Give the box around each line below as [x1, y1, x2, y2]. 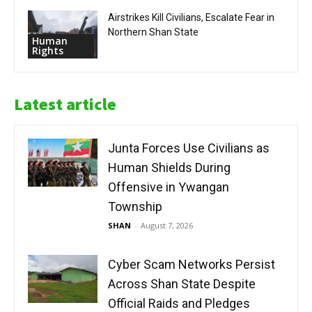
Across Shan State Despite [108, 276, 256, 292]
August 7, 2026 [141, 220, 193, 231]
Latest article [14, 93, 116, 116]
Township [108, 199, 162, 214]
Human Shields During [108, 160, 231, 175]
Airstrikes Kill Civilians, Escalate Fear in [108, 12, 274, 24]
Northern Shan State [108, 26, 198, 38]
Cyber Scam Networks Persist [108, 257, 275, 272]
